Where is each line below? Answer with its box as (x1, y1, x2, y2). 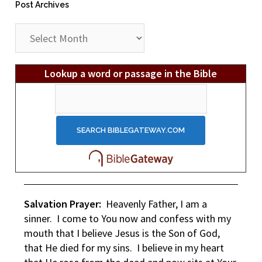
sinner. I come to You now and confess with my (24, 212, 232, 226)
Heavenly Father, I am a (101, 197, 208, 211)
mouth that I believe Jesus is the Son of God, (24, 226, 220, 240)
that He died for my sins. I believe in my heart (24, 241, 225, 255)
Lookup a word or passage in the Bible (44, 67, 218, 81)
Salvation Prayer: (24, 197, 102, 211)
